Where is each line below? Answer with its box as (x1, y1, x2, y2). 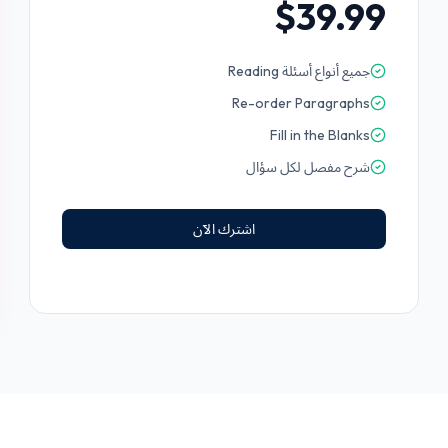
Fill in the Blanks (269, 126, 370, 144)
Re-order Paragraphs (231, 94, 370, 112)
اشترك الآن (193, 220, 256, 238)
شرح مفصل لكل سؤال (245, 158, 370, 176)
